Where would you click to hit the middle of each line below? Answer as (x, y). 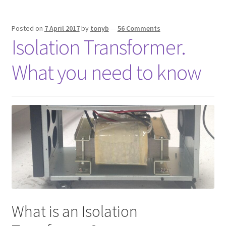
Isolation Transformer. (98, 47)
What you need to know (106, 72)
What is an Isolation (74, 211)
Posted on (28, 29)
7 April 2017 (62, 29)
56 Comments (139, 29)
